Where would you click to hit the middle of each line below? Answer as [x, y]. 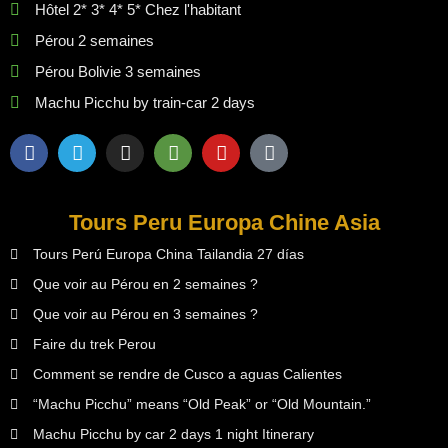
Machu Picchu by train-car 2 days [145, 103]
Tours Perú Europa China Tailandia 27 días [168, 254]
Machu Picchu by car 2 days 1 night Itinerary [173, 434]
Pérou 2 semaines [94, 41]
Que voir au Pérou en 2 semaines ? [145, 284]
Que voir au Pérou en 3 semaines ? [145, 314]
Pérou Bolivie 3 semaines [118, 72]
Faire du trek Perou [94, 344]
